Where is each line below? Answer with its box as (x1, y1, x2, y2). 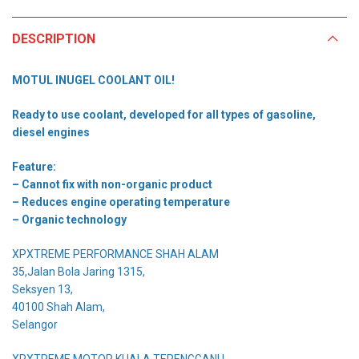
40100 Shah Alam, (12, 300, 105, 313)
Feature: (12, 159, 56, 173)
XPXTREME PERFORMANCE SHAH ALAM (12, 247, 219, 260)
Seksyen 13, (12, 282, 73, 296)
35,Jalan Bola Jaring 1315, (12, 264, 145, 278)
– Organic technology (12, 212, 127, 226)
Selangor (12, 317, 58, 331)
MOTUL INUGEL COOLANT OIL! (12, 73, 175, 87)
